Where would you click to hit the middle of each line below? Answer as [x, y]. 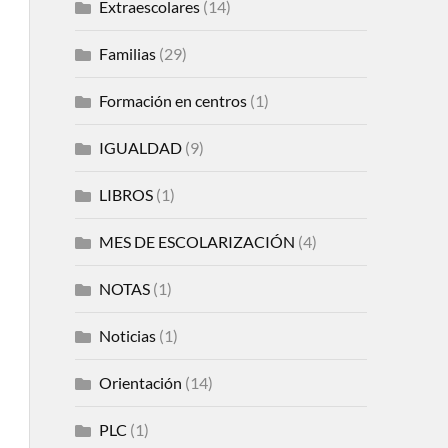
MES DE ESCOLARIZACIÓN [196, 241]
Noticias [127, 335]
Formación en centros [172, 100]
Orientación [140, 382]
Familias [127, 53]
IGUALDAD [140, 147]
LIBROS [125, 194]
